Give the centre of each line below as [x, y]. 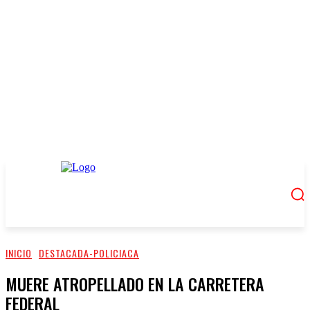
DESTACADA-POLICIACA [89, 253]
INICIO [19, 253]
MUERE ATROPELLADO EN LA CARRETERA [135, 283]
